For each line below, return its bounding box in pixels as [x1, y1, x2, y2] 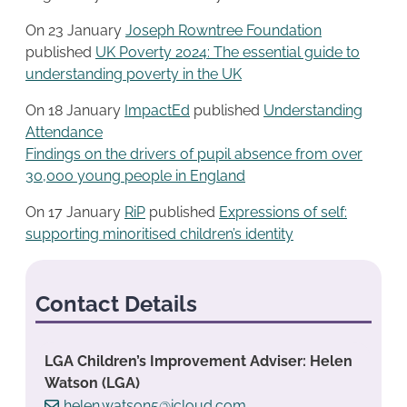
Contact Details [35, 290, 197, 317]
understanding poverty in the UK [25, 65, 242, 84]
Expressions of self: [219, 203, 347, 222]
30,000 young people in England [25, 167, 245, 185]
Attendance [25, 124, 103, 142]
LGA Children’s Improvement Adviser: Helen [45, 352, 353, 371]
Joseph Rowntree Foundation [125, 22, 322, 40]
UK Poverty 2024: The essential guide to [95, 44, 360, 62]
